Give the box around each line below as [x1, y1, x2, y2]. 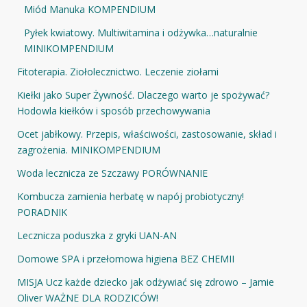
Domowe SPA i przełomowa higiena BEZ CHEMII [17, 251, 234, 265]
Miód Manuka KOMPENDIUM [24, 2, 156, 16]
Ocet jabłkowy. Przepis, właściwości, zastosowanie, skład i [17, 127, 277, 140]
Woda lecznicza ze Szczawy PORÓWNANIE [17, 166, 208, 180]
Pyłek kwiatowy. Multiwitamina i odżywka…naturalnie [24, 25, 258, 39]
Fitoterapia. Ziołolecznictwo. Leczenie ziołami [17, 64, 219, 78]
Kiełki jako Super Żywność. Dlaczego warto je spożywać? [17, 88, 269, 101]
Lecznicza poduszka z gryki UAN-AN [17, 228, 177, 242]
